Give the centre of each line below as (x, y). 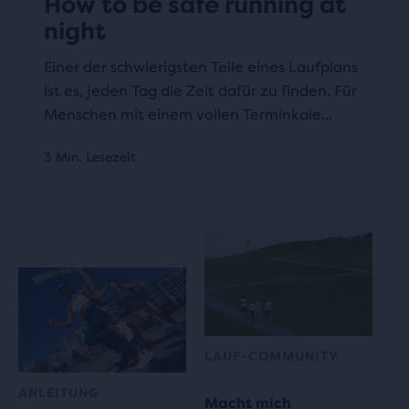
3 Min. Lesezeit (90, 157)
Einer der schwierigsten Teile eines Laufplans (201, 67)
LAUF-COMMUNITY (272, 356)
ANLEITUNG (58, 393)
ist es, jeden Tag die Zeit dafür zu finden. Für (200, 90)
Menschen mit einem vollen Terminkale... (188, 114)
